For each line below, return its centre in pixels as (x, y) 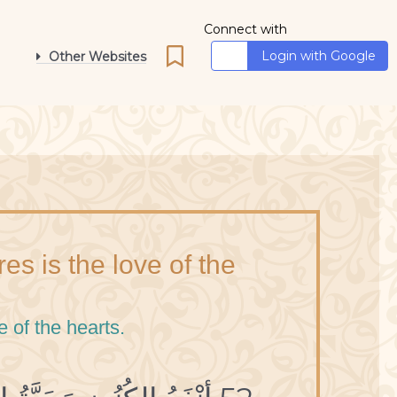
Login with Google (319, 56)
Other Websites (97, 57)
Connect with (245, 29)
